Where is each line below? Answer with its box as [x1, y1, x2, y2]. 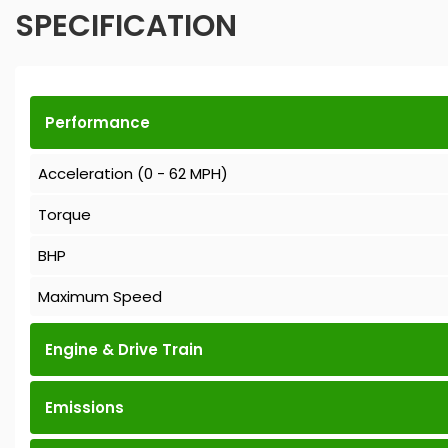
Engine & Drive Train [45, 339, 203, 361]
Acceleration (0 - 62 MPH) [38, 163, 228, 185]
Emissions [45, 397, 124, 419]
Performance [45, 112, 150, 134]
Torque [38, 204, 91, 226]
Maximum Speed [38, 286, 162, 308]
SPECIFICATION [15, 5, 237, 48]
